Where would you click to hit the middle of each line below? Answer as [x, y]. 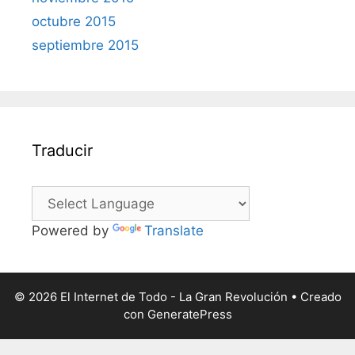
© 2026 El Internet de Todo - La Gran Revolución [151, 296]
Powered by [72, 230]
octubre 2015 [74, 21]
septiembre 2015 [85, 45]
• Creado [314, 296]
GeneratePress [189, 314]
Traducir [62, 150]
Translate [174, 230]
